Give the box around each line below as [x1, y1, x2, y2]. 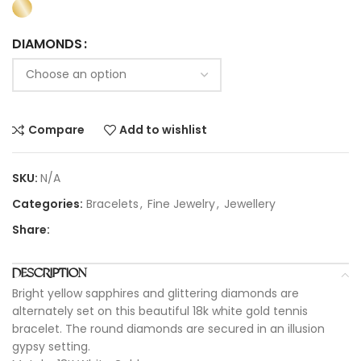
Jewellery [224, 195, 276, 212]
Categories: [12, 195, 83, 212]
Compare [27, 122, 85, 138]
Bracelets [86, 195, 139, 212]
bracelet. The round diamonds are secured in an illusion [12, 320, 325, 337]
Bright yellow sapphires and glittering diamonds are [12, 284, 299, 301]
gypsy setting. [12, 338, 90, 355]
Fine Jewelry [147, 195, 215, 212]
